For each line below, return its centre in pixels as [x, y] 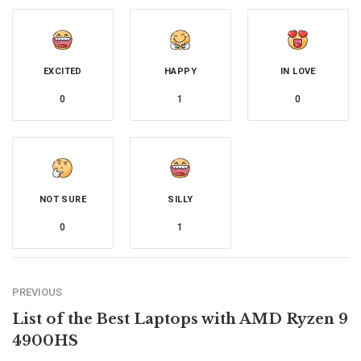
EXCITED [63, 72]
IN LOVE [298, 72]
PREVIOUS [37, 293]
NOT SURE [63, 200]
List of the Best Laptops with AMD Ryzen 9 [180, 320]
